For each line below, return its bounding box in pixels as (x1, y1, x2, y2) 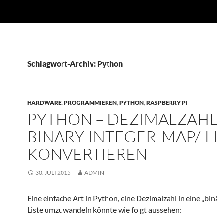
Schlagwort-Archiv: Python (27, 59, 123, 68)
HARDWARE (27, 99, 62, 106)
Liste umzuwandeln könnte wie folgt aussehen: (27, 205, 182, 214)
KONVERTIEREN (27, 144, 148, 164)
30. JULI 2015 (35, 169, 71, 176)
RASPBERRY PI (146, 99, 187, 106)
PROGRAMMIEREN (64, 99, 117, 106)
